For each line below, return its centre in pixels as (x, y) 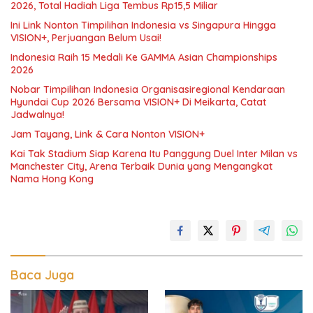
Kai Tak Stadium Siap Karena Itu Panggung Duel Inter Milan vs (154, 154)
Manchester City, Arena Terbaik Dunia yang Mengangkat (141, 166)
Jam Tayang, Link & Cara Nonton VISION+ (108, 134)
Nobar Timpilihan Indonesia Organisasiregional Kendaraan (148, 89)
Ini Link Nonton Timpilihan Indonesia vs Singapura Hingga (143, 25)
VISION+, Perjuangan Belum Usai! (86, 38)
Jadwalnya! (37, 115)
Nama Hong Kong (52, 179)
